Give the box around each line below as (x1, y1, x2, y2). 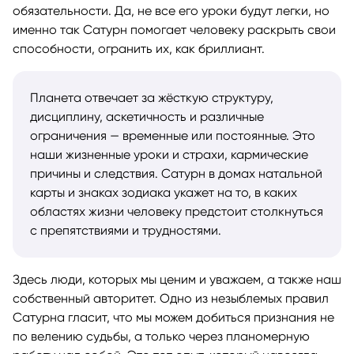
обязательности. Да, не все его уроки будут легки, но (13, 2, 330, 18)
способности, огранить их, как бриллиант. (13, 40, 265, 56)
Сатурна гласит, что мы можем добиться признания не (13, 309, 334, 325)
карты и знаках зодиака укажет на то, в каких (30, 184, 297, 200)
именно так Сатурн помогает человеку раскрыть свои (13, 21, 336, 37)
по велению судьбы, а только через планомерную (13, 328, 310, 344)
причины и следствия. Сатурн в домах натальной (30, 165, 322, 181)
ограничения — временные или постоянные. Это (30, 127, 315, 143)
